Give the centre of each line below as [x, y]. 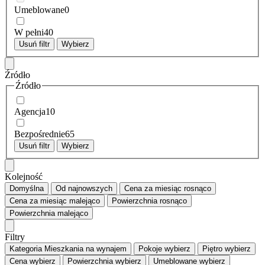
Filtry [15, 237]
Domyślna [27, 188]
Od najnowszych [84, 188]
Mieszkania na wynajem [85, 248]
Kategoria [26, 248]
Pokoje [150, 248]
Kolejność [24, 176]
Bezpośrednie [40, 134]
